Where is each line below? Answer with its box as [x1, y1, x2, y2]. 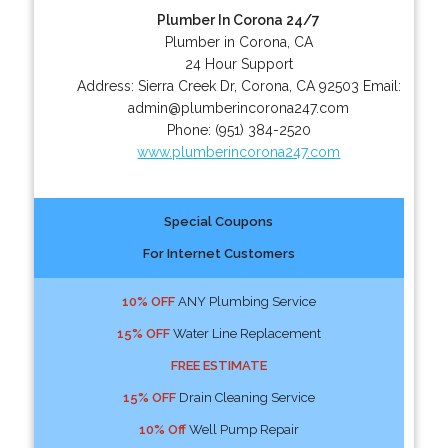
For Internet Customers [142, 245, 295, 261]
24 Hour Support [184, 55, 293, 72]
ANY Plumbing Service [174, 293, 316, 309]
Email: [362, 77, 401, 94]
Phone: [166, 121, 215, 138]
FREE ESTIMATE [170, 357, 267, 373]
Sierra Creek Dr [137, 77, 234, 94]
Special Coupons [164, 213, 274, 229]
